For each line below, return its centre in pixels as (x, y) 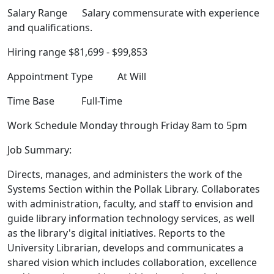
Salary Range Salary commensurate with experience (133, 13)
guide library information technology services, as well (131, 219)
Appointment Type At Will (77, 77)
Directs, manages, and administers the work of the (125, 175)
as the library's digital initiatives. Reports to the (116, 233)
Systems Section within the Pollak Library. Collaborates (134, 189)
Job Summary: (39, 150)
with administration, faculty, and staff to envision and (130, 204)
